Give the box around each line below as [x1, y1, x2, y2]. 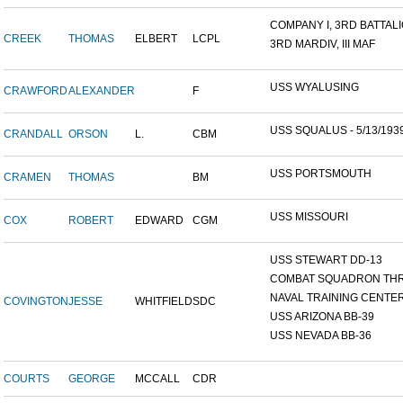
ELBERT [135, 32, 177, 46]
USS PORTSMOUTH [270, 167, 372, 181]
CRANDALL [4, 128, 63, 141]
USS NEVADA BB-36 [270, 329, 372, 343]
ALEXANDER [68, 85, 135, 98]
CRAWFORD [4, 85, 67, 98]
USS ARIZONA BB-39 [270, 310, 374, 324]
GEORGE [68, 372, 115, 386]
